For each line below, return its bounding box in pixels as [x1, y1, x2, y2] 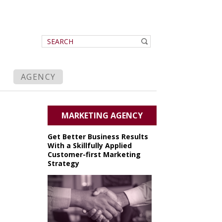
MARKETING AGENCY [61, 110, 143, 121]
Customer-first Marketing [48, 150, 141, 159]
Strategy [48, 159, 79, 168]
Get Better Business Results [48, 132, 148, 141]
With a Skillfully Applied [48, 141, 132, 150]
